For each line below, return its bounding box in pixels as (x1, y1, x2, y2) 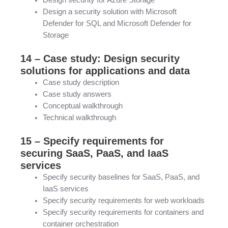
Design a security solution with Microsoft (42, 8, 177, 16)
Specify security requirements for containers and (42, 208, 204, 217)
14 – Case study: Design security (20, 53, 180, 65)
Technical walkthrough (42, 113, 116, 122)
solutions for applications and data (20, 65, 190, 77)
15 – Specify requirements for (20, 135, 164, 147)
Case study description (42, 78, 119, 87)
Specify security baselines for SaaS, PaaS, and (42, 173, 199, 182)
